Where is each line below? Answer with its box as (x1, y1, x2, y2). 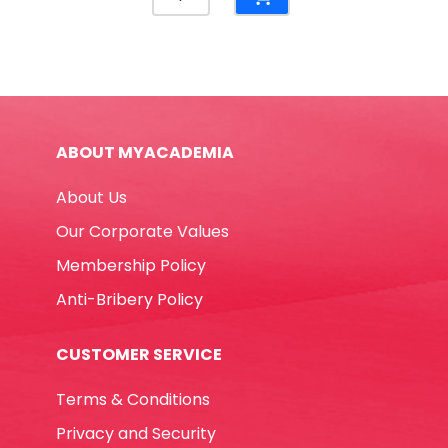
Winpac (150, 118, 211, 142)
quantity (150, 142, 216, 166)
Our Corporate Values (56, 219, 229, 243)
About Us (56, 185, 127, 209)
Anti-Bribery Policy (56, 287, 203, 311)
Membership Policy (56, 253, 206, 277)
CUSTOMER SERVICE (56, 342, 222, 366)
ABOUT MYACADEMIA (56, 140, 234, 164)
